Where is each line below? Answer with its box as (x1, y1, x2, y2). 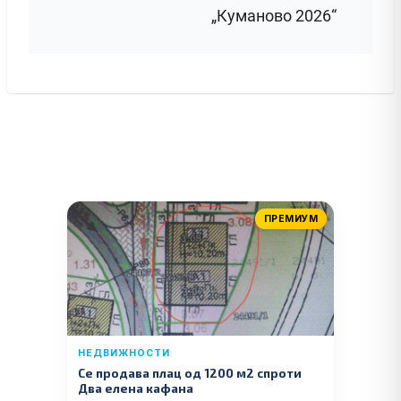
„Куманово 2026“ (211, 5, 337, 25)
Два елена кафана (78, 380, 193, 396)
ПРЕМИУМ (263, 212, 318, 225)
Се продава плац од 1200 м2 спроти (78, 364, 302, 380)
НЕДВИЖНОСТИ (78, 346, 170, 359)
